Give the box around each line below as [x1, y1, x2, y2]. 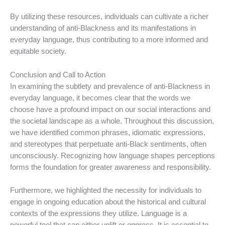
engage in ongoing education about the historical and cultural [10, 198, 206, 206]
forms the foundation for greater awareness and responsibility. [10, 163, 211, 171]
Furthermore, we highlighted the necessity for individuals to [10, 186, 201, 195]
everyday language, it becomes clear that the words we [10, 93, 190, 102]
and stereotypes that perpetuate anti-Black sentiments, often [10, 140, 206, 148]
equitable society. [10, 47, 66, 56]
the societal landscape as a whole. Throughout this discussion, [10, 117, 214, 125]
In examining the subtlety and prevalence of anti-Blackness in [10, 82, 210, 90]
